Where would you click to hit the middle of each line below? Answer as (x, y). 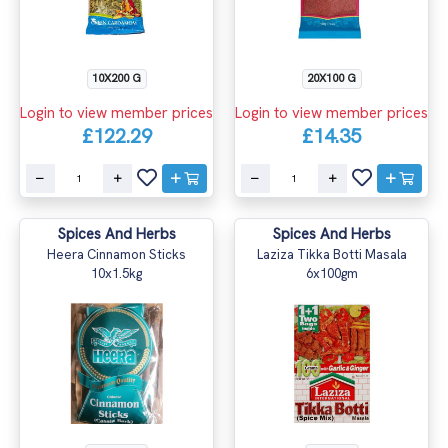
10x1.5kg (116, 273)
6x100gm (331, 273)
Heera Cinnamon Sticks (116, 254)
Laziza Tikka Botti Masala (331, 254)
